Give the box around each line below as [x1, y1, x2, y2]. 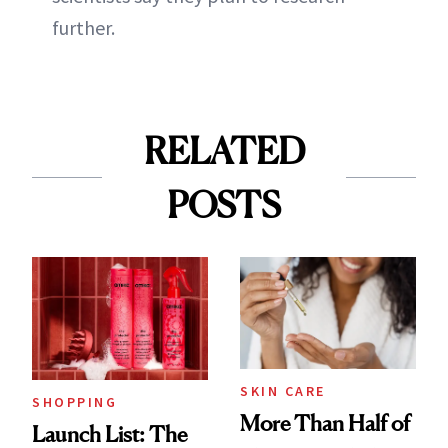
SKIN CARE [240, 381, 326, 400]
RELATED [143, 128, 305, 173]
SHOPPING [32, 392, 117, 411]
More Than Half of [240, 409, 410, 436]
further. [52, 14, 115, 40]
